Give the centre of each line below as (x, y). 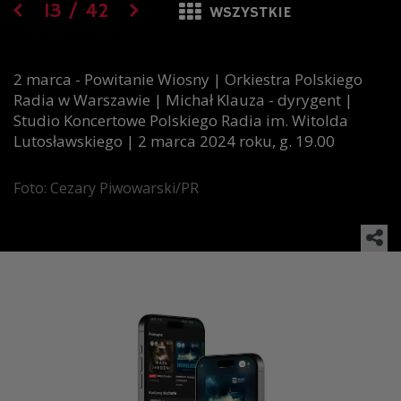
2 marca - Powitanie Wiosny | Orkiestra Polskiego (188, 79)
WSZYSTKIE (250, 13)
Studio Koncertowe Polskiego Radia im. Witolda (181, 120)
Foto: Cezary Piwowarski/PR (106, 188)
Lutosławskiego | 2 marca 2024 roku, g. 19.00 (174, 141)
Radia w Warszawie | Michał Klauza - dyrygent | (183, 100)
